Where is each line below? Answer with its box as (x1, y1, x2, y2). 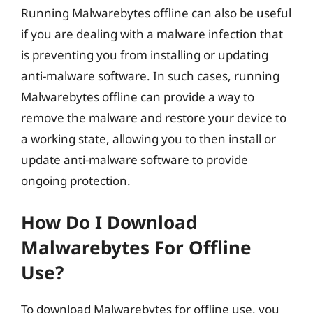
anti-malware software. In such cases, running (21, 68, 279, 84)
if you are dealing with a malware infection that (21, 26, 283, 42)
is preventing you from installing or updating (21, 47, 268, 63)
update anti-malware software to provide (21, 152, 248, 168)
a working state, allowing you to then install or (21, 131, 276, 147)
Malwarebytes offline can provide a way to (21, 89, 254, 105)
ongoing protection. (21, 173, 131, 189)
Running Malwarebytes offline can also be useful (21, 5, 291, 21)
